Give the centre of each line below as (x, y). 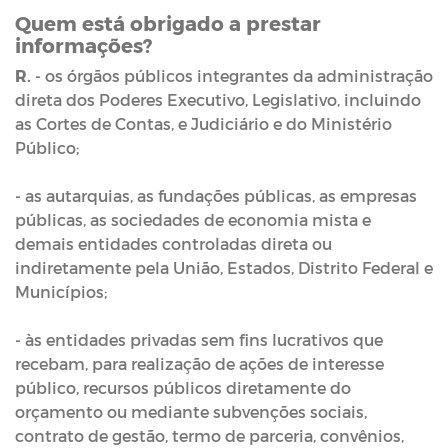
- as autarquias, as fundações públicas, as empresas (216, 195)
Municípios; (63, 291)
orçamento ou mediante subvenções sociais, (191, 411)
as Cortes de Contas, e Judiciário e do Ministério (203, 123)
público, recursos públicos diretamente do (183, 387)
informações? (83, 44)
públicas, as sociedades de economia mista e (193, 219)
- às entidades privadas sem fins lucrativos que (199, 339)
